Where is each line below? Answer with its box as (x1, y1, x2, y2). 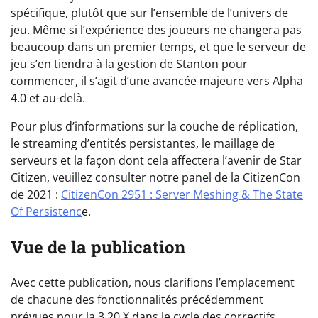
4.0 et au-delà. (11, 89, 85, 106)
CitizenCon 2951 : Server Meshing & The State (61, 186, 303, 202)
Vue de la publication (11, 235, 185, 258)
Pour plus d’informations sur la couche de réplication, (11, 118, 298, 134)
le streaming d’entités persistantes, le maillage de (11, 135, 275, 151)
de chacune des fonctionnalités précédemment (11, 291, 263, 307)
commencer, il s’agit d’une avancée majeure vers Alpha (11, 72, 303, 89)
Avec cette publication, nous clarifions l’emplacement (11, 274, 295, 290)
